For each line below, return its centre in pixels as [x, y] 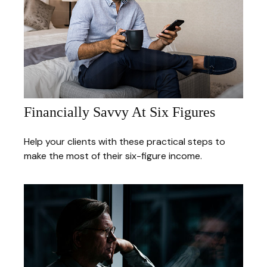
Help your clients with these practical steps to [125, 141]
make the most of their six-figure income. [113, 156]
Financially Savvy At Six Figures [119, 112]
